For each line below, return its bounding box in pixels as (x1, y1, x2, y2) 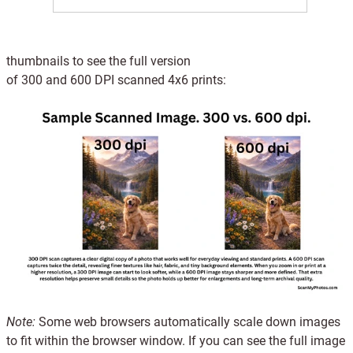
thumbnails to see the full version (6, 54, 191, 69)
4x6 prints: (165, 72, 226, 87)
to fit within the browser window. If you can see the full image (6, 333, 345, 348)
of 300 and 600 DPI (6, 72, 117, 87)
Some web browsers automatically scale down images (39, 314, 340, 329)
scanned (117, 72, 165, 87)
